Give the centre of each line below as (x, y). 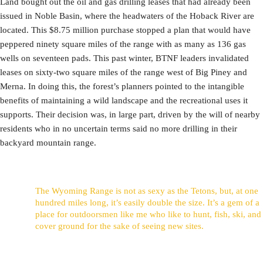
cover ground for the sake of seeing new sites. (119, 226)
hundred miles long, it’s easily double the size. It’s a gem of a (147, 203)
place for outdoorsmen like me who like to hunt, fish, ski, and (148, 215)
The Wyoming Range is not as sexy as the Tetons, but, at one (147, 191)
